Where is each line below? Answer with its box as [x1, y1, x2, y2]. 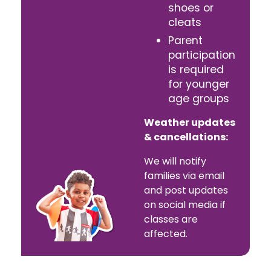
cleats [168, 15, 201, 30]
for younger [168, 76, 229, 91]
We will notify [144, 154, 206, 168]
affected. [144, 226, 188, 241]
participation [168, 47, 235, 62]
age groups [168, 91, 229, 106]
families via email [144, 168, 224, 183]
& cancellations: [144, 129, 228, 144]
